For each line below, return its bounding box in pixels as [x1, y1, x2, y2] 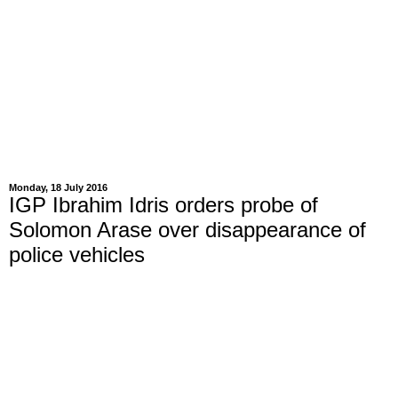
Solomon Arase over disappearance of [9, 218, 366, 242]
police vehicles [9, 243, 145, 267]
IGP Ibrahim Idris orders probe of [9, 193, 318, 217]
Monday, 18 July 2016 [9, 182, 107, 193]
